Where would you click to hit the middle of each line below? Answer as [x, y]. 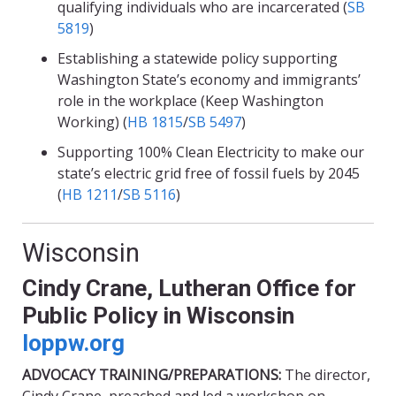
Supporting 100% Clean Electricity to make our [211, 152]
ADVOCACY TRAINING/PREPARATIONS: [153, 375]
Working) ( [92, 122]
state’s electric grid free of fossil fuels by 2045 [209, 174]
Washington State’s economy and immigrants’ [209, 80]
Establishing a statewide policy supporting [198, 59]
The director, [327, 375]
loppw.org [73, 343]
